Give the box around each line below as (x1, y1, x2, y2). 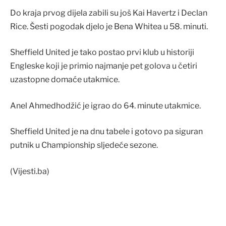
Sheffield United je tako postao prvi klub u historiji (10, 47, 194, 58)
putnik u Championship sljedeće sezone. (10, 140, 158, 150)
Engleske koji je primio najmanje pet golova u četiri (10, 61, 197, 71)
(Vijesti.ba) (10, 166, 49, 176)
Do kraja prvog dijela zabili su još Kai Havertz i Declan (10, 8, 207, 18)
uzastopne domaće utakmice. (10, 75, 120, 85)
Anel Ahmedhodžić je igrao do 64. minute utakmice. (10, 100, 201, 110)
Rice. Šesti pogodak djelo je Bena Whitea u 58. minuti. (10, 21, 208, 31)
